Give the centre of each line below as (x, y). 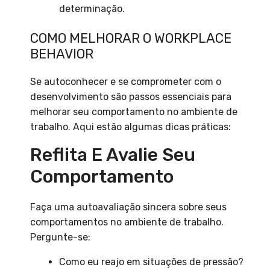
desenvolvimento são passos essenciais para (131, 96)
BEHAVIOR (62, 54)
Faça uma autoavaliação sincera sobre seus (128, 207)
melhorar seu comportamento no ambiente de (134, 111)
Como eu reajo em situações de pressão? (151, 262)
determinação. (92, 8)
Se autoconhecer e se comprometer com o (126, 81)
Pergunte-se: (60, 237)
